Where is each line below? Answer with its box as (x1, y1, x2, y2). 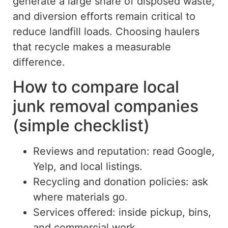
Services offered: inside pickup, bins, (33, 206, 211, 218)
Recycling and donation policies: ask (33, 175, 208, 188)
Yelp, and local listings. (33, 160, 142, 173)
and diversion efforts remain (13, 10, 151, 23)
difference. (13, 56, 65, 69)
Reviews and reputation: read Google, (33, 145, 215, 157)
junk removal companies (13, 96, 198, 116)
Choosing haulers (112, 25, 199, 38)
